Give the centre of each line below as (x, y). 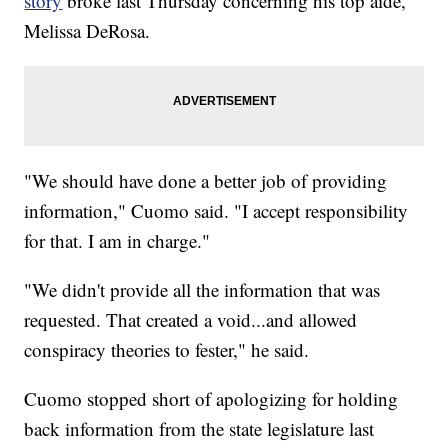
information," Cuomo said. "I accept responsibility (216, 211)
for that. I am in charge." (117, 241)
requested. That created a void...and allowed (191, 320)
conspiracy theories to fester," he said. (167, 350)
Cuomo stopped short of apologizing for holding (211, 399)
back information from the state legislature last (199, 429)
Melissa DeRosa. (87, 31)
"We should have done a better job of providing (206, 181)
